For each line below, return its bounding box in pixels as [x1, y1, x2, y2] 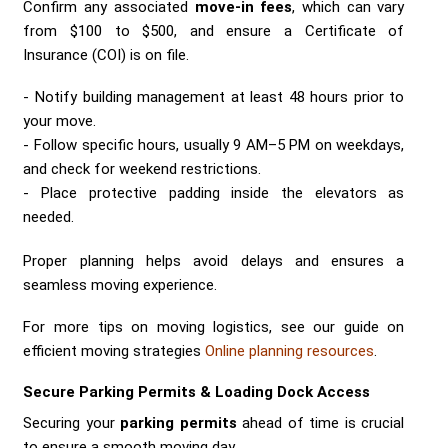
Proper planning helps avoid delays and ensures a [23, 251, 405, 270]
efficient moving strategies [23, 341, 206, 360]
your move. [23, 111, 97, 130]
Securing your [23, 413, 121, 432]
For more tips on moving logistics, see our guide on [23, 317, 405, 336]
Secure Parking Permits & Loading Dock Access [23, 382, 371, 401]
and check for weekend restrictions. [23, 159, 262, 178]
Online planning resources [205, 341, 375, 360]
